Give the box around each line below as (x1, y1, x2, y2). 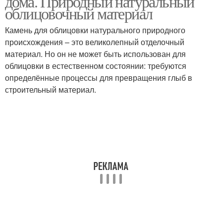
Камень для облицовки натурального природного (5, 24, 185, 36)
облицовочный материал (5, 2, 153, 24)
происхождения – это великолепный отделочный (5, 36, 184, 48)
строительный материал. (5, 84, 96, 95)
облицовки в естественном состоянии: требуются (5, 60, 186, 71)
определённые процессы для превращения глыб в (5, 72, 192, 83)
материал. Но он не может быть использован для (5, 48, 186, 59)
